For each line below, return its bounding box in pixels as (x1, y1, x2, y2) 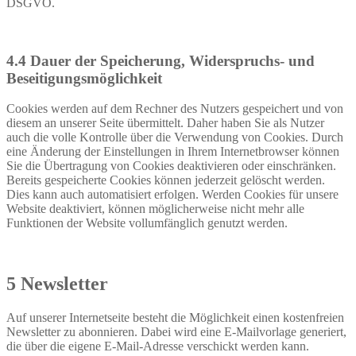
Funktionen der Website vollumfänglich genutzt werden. (6, 216, 288, 230)
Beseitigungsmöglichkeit (6, 69, 162, 87)
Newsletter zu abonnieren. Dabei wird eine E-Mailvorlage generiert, (6, 325, 346, 339)
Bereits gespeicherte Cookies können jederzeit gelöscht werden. (6, 173, 325, 188)
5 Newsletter (6, 273, 108, 295)
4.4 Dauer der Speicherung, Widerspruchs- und (6, 52, 315, 69)
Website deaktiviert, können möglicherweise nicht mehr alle (6, 202, 304, 216)
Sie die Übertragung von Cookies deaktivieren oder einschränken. (6, 159, 336, 173)
